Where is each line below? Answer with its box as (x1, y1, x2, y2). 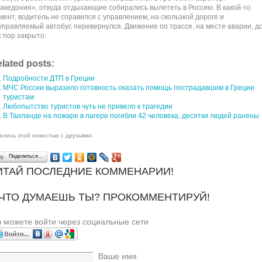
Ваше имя (98, 251, 137, 261)
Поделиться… (8, 153, 43, 159)
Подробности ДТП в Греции (2, 74, 95, 82)
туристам (2, 93, 34, 101)
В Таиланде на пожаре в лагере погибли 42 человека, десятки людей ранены (2, 112, 259, 120)
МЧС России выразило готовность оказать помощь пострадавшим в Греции (2, 84, 254, 92)
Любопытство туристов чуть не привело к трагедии (2, 102, 173, 111)
